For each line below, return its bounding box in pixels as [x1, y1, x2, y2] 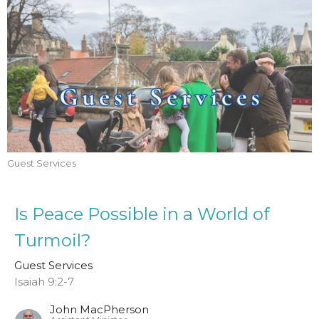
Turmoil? [14, 230, 91, 251]
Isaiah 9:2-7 [14, 275, 74, 289]
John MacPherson [50, 303, 149, 317]
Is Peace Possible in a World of [14, 204, 270, 225]
